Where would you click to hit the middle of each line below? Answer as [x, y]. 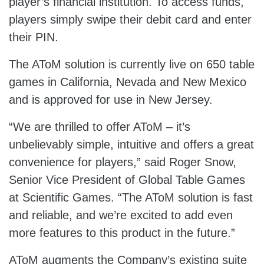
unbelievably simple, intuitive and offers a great [131, 144]
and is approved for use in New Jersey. [111, 100]
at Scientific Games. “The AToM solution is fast [131, 197]
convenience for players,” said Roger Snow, [123, 162]
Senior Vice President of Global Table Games [127, 180]
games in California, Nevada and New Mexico [128, 82]
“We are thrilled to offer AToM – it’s [100, 127]
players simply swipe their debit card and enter [130, 19]
